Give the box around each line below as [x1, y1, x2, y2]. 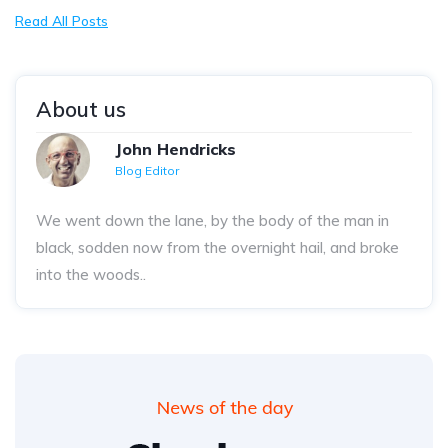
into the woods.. [36, 265, 146, 285]
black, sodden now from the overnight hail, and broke [36, 238, 399, 258]
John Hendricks [115, 139, 236, 160]
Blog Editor [115, 163, 179, 179]
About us [36, 96, 126, 123]
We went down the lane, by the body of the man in [36, 211, 389, 231]
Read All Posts [15, 12, 108, 31]
